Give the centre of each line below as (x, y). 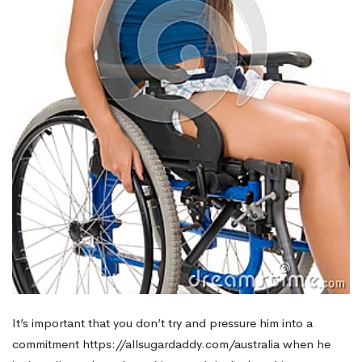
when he (305, 343)
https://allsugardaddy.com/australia (181, 343)
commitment (47, 343)
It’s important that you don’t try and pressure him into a (162, 322)
